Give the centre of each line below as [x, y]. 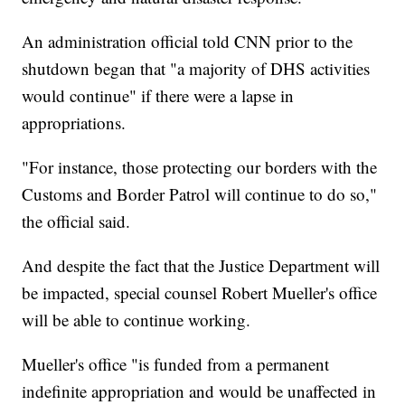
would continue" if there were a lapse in [158, 96]
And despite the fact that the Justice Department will [201, 266]
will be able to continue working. [137, 320]
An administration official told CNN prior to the [188, 42]
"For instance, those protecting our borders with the [200, 167]
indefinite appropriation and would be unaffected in [199, 391]
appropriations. [74, 123]
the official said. [76, 221]
